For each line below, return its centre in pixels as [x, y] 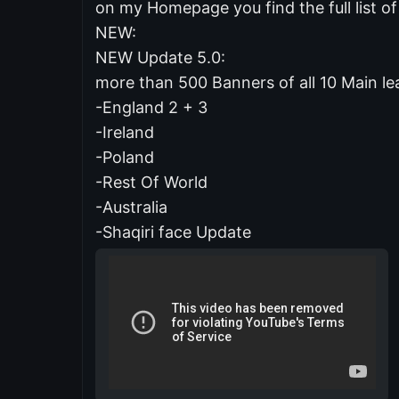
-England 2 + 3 [151, 107]
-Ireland [125, 132]
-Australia [131, 207]
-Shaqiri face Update [173, 232]
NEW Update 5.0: [160, 57]
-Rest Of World [151, 182]
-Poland [125, 157]
